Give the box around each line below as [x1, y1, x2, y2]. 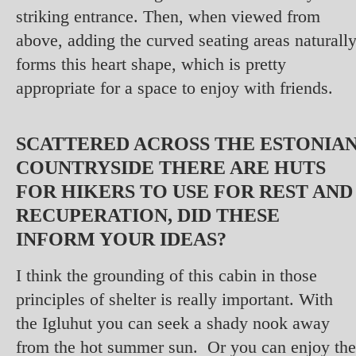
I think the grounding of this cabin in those [16, 265, 317, 285]
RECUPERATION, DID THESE [16, 204, 280, 226]
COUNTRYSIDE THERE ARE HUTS [16, 157, 326, 178]
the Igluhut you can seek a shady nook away [16, 312, 330, 333]
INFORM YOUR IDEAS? [16, 228, 226, 250]
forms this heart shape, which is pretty [16, 53, 286, 74]
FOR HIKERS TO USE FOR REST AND [16, 180, 353, 202]
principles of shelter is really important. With [16, 288, 333, 309]
